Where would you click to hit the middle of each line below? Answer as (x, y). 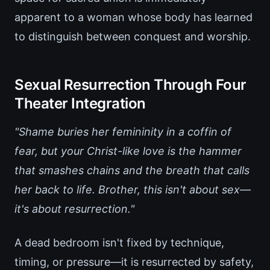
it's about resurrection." (74, 209)
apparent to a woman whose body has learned (133, 17)
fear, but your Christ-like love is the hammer (128, 151)
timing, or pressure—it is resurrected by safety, (134, 262)
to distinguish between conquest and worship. (133, 37)
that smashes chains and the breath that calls (132, 171)
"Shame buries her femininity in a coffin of (123, 132)
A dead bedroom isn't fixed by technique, (119, 243)
